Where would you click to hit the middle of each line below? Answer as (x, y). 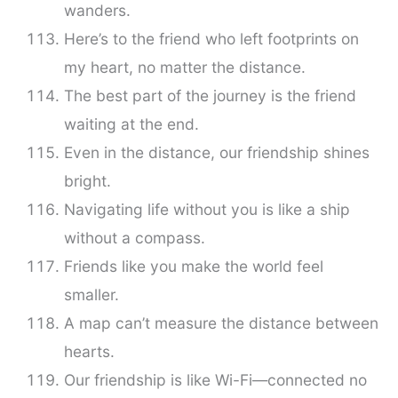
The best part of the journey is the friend (210, 96)
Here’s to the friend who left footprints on (211, 39)
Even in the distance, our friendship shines (216, 153)
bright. (87, 181)
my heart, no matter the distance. (184, 68)
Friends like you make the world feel (193, 267)
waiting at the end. (131, 124)
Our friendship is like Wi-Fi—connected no (215, 380)
